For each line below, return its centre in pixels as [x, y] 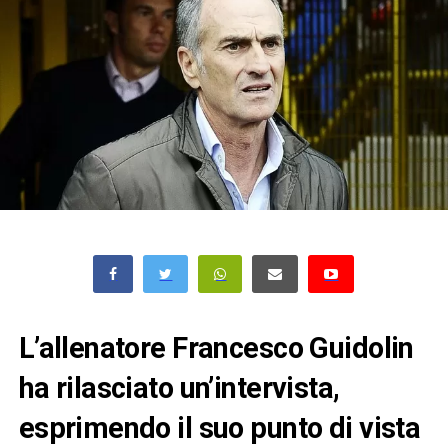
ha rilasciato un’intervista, [179, 388]
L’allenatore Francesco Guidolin [216, 348]
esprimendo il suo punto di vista [219, 428]
